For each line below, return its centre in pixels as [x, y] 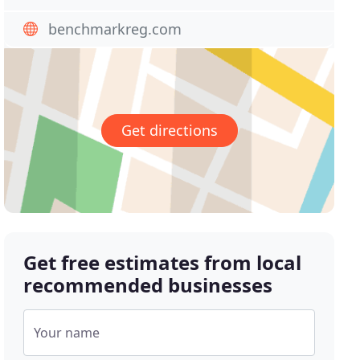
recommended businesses [148, 285]
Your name [67, 333]
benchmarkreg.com [115, 29]
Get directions [169, 131]
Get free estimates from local [163, 263]
